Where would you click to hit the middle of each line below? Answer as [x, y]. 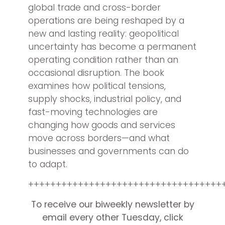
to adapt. [49, 164]
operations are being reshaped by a [106, 20]
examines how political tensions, [97, 86]
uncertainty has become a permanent [112, 46]
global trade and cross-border [94, 7]
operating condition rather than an [103, 60]
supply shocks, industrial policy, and [105, 99]
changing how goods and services [102, 125]
